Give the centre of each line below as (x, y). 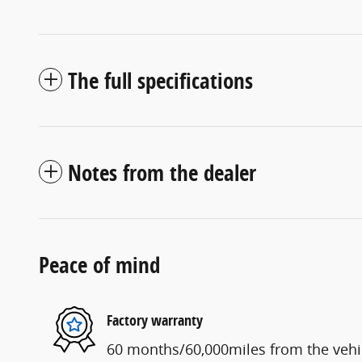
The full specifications (160, 80)
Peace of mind (99, 264)
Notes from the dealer (162, 172)
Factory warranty (155, 320)
